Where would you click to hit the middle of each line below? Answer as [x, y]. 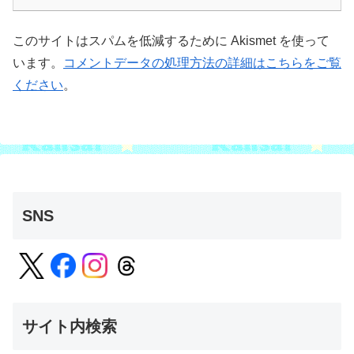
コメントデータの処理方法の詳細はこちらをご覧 [202, 63]
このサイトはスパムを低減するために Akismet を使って [171, 41]
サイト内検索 [70, 326]
